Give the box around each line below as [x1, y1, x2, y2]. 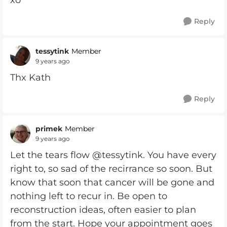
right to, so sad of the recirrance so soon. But [10, 163, 212, 174]
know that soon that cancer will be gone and [10, 177, 214, 188]
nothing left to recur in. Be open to [10, 191, 167, 202]
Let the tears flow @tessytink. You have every [10, 149, 216, 161]
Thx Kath [10, 72, 53, 83]
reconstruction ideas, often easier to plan [10, 204, 196, 215]
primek [35, 124, 62, 133]
